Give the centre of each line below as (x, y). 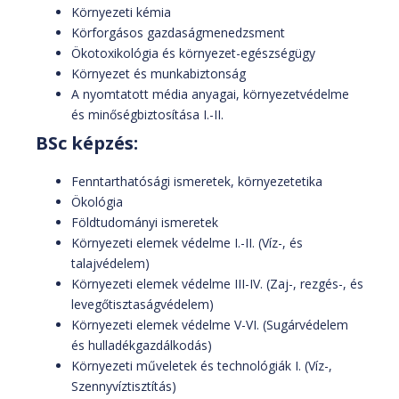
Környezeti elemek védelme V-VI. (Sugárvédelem (210, 324)
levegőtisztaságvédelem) (142, 304)
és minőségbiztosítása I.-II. (147, 114)
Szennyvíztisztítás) (124, 386)
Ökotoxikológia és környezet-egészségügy (193, 53)
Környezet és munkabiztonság (159, 73)
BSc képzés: (87, 142)
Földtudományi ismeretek (145, 222)
